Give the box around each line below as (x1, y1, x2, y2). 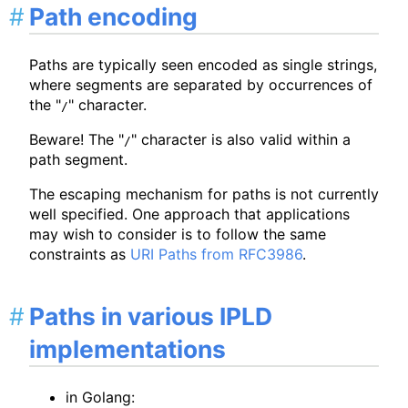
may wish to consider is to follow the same (29, 224, 326, 243)
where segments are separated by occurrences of (29, 75, 372, 94)
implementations (29, 334, 226, 364)
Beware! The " (29, 129, 124, 148)
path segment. (29, 149, 127, 168)
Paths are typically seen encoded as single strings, (29, 55, 377, 74)
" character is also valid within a (131, 129, 351, 148)
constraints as (29, 244, 130, 263)
